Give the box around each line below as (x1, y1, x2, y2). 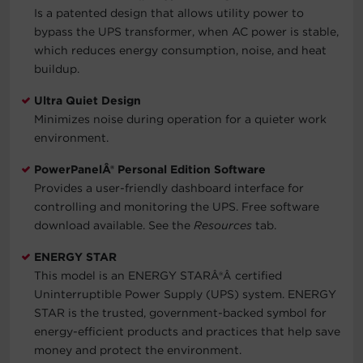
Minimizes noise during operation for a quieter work (34, 112, 327, 126)
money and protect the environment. (34, 343, 241, 357)
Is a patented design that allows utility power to (34, 6, 304, 19)
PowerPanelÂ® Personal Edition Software (34, 162, 266, 176)
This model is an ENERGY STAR (34, 268, 211, 282)
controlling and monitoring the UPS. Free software (34, 199, 319, 213)
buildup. (34, 62, 79, 75)
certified (235, 268, 282, 282)
